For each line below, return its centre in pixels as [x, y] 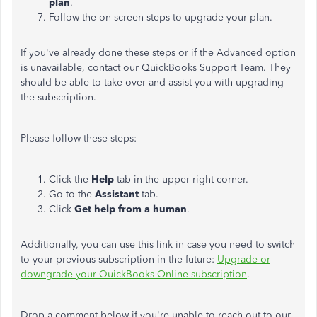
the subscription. [58, 97]
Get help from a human [131, 209]
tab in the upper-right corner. [183, 179]
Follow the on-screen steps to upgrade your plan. [161, 17]
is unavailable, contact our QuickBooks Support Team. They [156, 67]
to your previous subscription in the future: [119, 259]
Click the [70, 179]
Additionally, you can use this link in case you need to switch [158, 244]
